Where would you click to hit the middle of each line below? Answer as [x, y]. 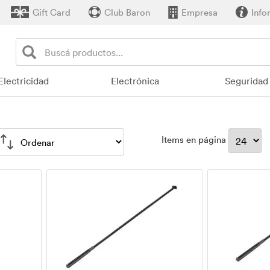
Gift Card [52, 12]
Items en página [195, 140]
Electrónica [135, 81]
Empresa [199, 12]
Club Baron [127, 12]
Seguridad [246, 81]
